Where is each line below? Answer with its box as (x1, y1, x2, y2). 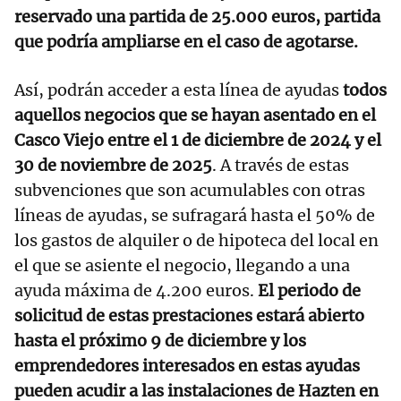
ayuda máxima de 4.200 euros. (14, 280, 254, 302)
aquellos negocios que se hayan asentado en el (14, 105, 376, 126)
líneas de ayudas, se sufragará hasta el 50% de (14, 205, 375, 226)
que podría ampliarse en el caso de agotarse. (14, 31, 358, 53)
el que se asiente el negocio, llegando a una (14, 255, 350, 277)
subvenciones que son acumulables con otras (14, 180, 365, 201)
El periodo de (254, 280, 361, 302)
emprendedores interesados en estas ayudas (14, 355, 360, 377)
